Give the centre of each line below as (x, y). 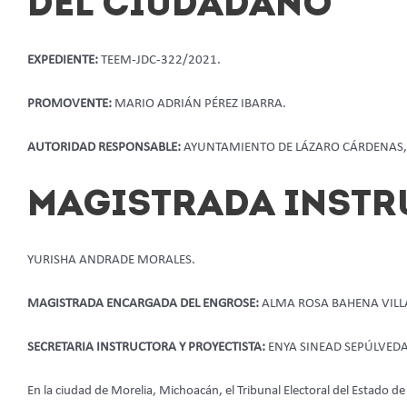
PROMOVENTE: (71, 104)
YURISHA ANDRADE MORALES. (111, 260)
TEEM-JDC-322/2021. (161, 60)
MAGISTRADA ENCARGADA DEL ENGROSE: (144, 303)
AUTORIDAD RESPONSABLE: (105, 147)
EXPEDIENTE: (64, 60)
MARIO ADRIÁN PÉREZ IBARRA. (200, 104)
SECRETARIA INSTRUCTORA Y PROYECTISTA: (148, 347)
